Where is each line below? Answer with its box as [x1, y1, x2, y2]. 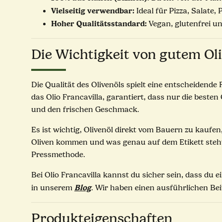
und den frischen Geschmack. [31, 105, 139, 114]
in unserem [31, 183, 74, 193]
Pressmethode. [31, 150, 85, 160]
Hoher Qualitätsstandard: [51, 19, 149, 29]
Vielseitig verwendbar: [51, 6, 136, 16]
